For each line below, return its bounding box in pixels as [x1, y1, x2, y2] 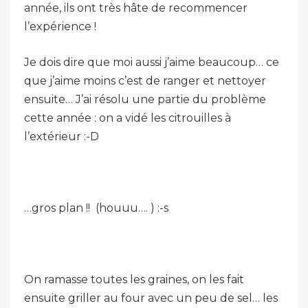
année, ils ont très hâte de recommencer [24, 1, 247, 14]
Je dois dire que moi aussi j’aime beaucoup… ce [24, 56, 279, 69]
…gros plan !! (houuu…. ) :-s [24, 201, 168, 214]
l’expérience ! [24, 20, 96, 33]
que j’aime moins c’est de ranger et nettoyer [24, 74, 266, 87]
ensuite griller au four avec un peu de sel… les [24, 291, 278, 305]
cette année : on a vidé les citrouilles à [24, 111, 231, 124]
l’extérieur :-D [24, 130, 99, 143]
